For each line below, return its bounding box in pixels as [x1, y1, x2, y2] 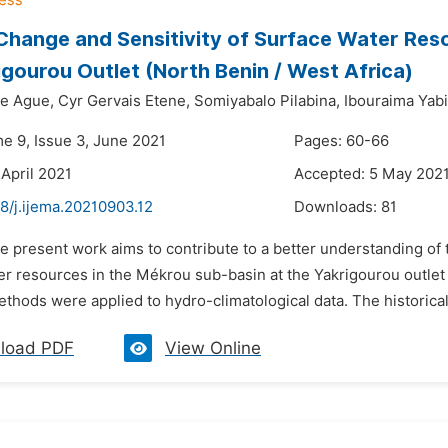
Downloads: [294, 198, 381, 216]
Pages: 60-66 [294, 132, 389, 150]
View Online [165, 338, 261, 358]
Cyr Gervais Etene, [58, 92, 190, 110]
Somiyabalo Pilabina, [194, 92, 340, 110]
